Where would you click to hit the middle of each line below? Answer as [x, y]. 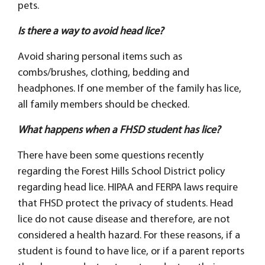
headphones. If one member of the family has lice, [130, 89]
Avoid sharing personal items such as [100, 57]
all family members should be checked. [104, 105]
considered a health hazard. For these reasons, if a [129, 235]
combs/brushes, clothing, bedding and [104, 73]
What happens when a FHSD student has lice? [119, 130]
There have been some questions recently [111, 156]
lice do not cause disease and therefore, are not [124, 219]
